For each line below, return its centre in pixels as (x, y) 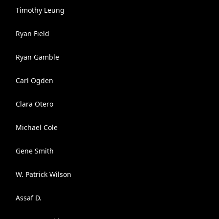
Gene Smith (35, 151)
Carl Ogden (34, 80)
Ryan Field (33, 33)
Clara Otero (34, 104)
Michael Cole (37, 127)
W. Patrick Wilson (44, 174)
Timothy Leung (40, 10)
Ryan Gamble (37, 57)
